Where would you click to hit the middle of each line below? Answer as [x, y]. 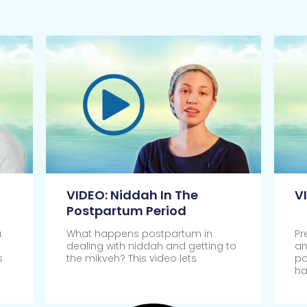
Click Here [91, 289]
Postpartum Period [126, 211]
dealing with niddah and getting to [151, 246]
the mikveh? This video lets [131, 259]
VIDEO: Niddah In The [132, 195]
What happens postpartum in [139, 234]
